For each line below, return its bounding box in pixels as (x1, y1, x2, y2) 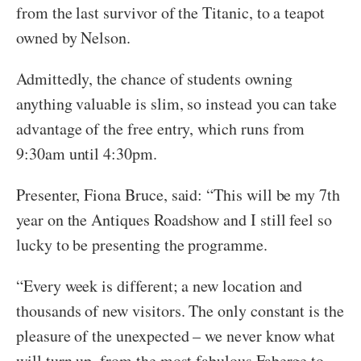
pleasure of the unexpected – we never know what (16, 325, 336, 347)
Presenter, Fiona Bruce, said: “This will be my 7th (16, 184, 341, 206)
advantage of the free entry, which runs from (16, 118, 305, 140)
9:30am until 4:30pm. (16, 143, 157, 165)
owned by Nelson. (16, 27, 131, 49)
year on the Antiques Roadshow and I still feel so (16, 209, 333, 231)
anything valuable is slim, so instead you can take (16, 93, 338, 115)
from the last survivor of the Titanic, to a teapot (16, 2, 326, 24)
